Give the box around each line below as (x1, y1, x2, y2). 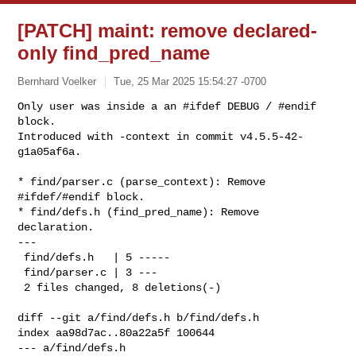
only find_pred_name (17, 42, 211, 64)
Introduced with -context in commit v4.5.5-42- (17, 130, 304, 143)
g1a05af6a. (17, 145, 82, 158)
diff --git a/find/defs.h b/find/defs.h (17, 311, 260, 324)
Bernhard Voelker (17, 75, 97, 87)
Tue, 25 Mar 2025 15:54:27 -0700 (114, 75, 267, 87)
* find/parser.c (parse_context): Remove (17, 175, 266, 188)
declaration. (17, 220, 95, 234)
